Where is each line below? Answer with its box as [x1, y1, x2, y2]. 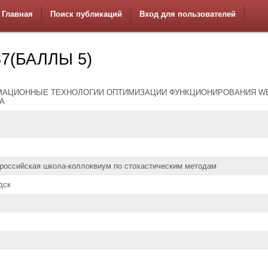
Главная [2, 10, 33, 19]
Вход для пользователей [139, 10, 236, 19]
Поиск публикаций [50, 10, 122, 19]
